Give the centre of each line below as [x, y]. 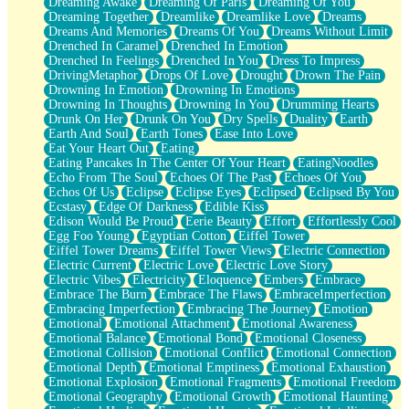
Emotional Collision [100, 352]
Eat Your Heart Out [99, 148]
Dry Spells [250, 119]
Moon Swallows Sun [97, 110]
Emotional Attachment [172, 323]
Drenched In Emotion [227, 46]
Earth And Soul [89, 133]
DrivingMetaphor [93, 75]
